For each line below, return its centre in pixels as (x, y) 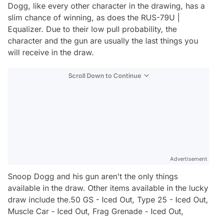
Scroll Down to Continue (105, 75)
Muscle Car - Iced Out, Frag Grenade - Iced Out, (96, 211)
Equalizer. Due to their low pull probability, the (92, 29)
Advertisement (189, 159)
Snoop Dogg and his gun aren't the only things (93, 176)
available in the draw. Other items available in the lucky (108, 188)
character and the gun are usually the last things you (103, 40)
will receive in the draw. (51, 52)
